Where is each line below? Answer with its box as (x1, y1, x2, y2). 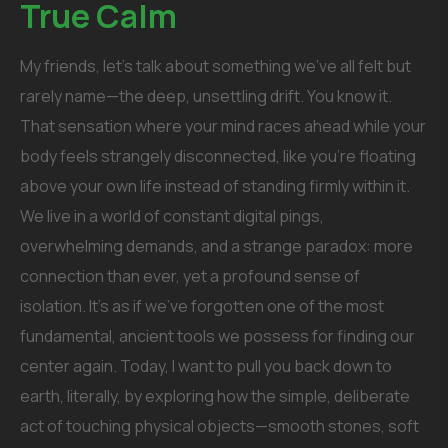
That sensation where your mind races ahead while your (20, 115, 426, 137)
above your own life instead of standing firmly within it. (20, 175, 410, 197)
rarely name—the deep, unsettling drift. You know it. (20, 85, 392, 107)
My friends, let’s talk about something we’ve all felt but (20, 55, 411, 77)
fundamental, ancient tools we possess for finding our (20, 325, 415, 347)
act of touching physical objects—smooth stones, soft (20, 415, 419, 437)
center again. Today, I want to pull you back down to (20, 355, 392, 377)
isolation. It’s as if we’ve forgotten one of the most (20, 295, 384, 317)
